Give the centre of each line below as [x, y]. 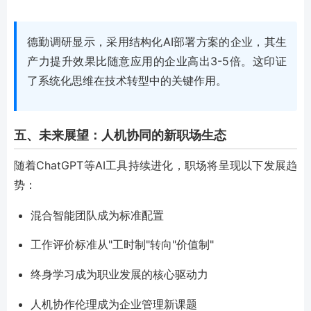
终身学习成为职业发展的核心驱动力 [119, 275]
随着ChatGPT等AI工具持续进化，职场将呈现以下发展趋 [155, 165]
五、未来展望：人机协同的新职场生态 [120, 135]
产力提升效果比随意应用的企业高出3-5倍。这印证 [157, 61]
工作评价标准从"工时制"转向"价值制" [122, 245]
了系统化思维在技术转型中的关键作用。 [127, 81]
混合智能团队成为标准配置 [97, 215]
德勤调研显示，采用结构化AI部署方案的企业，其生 [157, 42]
